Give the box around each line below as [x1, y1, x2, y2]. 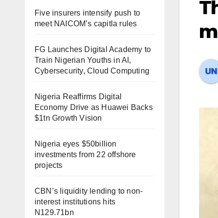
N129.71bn [35, 208, 74, 217]
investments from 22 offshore [35, 150, 136, 159]
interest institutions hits [35, 198, 116, 206]
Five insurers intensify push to [35, 9, 141, 17]
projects [35, 161, 63, 169]
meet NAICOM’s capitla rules [35, 19, 137, 28]
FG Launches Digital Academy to [35, 45, 151, 54]
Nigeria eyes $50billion [35, 140, 117, 148]
